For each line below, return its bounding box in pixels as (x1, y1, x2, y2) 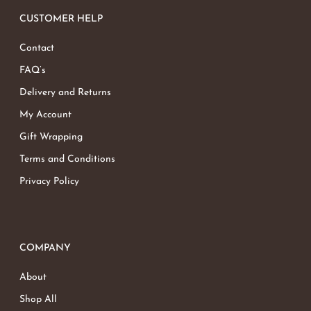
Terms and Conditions (19, 154, 115, 165)
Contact (19, 43, 54, 54)
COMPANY (19, 243, 71, 254)
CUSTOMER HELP (19, 14, 103, 25)
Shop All (19, 294, 57, 305)
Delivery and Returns (19, 87, 111, 99)
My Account (19, 110, 72, 121)
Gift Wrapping (19, 132, 83, 143)
